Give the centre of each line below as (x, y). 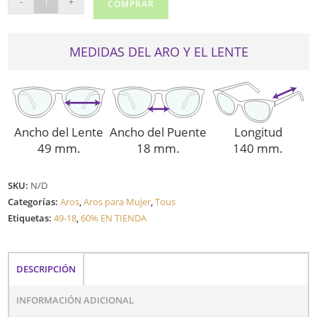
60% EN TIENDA (114, 218)
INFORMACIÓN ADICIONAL (75, 300)
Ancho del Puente (158, 132)
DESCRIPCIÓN (46, 269)
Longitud (258, 132)
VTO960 (25, 15)
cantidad (28, 33)
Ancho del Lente (59, 132)
